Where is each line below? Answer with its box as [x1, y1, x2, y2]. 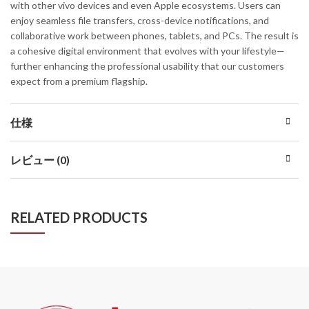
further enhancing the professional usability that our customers [10, 59, 284, 72]
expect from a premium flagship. [10, 74, 148, 87]
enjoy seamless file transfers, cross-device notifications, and [10, 14, 269, 26]
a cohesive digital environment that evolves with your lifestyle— [10, 44, 285, 57]
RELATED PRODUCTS [10, 208, 148, 226]
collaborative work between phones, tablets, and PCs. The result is [10, 29, 299, 41]
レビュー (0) [10, 152, 70, 166]
